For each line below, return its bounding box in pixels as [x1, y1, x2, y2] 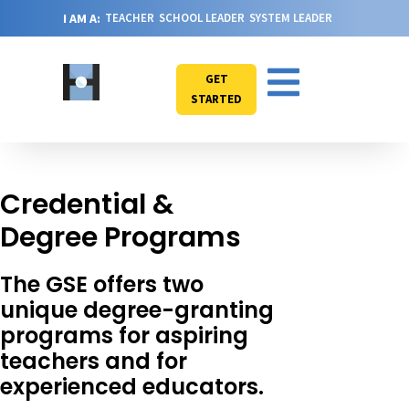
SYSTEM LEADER [249, 10, 332, 26]
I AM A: [63, 10, 100, 26]
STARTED [191, 91, 242, 107]
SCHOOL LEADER [159, 10, 245, 26]
